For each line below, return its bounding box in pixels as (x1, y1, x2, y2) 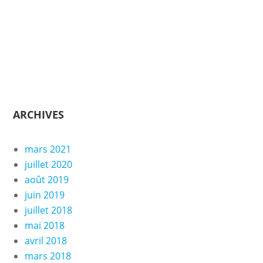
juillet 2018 (24, 204, 72, 217)
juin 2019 (24, 188, 65, 201)
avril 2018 (24, 234, 67, 247)
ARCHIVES (12, 107, 64, 122)
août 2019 (24, 173, 69, 186)
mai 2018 (24, 219, 65, 232)
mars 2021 (24, 143, 71, 156)
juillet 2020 (24, 158, 72, 171)
